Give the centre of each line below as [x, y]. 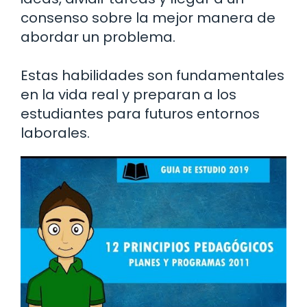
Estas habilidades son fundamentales [152, 76]
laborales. [55, 133]
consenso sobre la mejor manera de [148, 18]
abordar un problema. [98, 37]
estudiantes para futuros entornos [140, 114]
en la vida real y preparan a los [128, 95]
